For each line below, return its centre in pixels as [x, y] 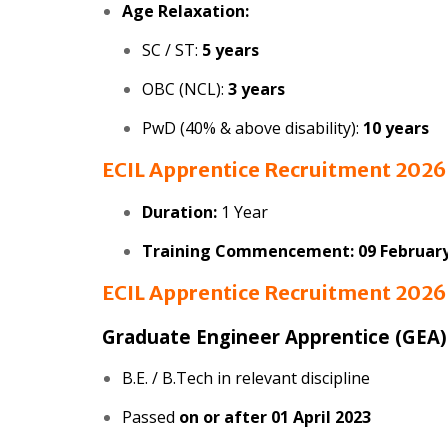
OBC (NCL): [185, 89]
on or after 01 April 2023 [275, 417]
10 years [396, 128]
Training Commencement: [248, 251]
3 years [256, 89]
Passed [150, 417]
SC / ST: [172, 50]
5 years [230, 50]
